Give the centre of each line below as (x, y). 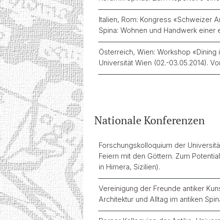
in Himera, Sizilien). (129, 167)
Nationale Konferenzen (150, 120)
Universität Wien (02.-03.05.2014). (154, 63)
